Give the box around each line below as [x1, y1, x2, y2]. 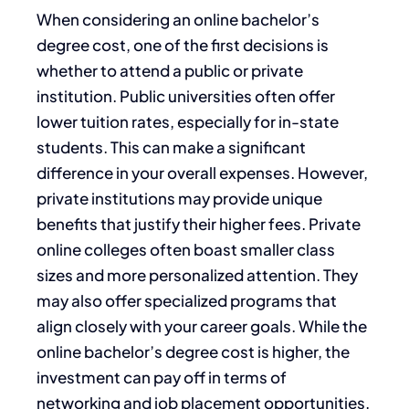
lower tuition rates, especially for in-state [37, 110, 339, 131]
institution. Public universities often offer [37, 85, 335, 106]
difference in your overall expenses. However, [37, 162, 368, 183]
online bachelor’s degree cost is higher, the [37, 341, 350, 362]
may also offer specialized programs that [37, 289, 337, 310]
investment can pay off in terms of [37, 366, 287, 387]
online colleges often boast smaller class [37, 238, 335, 259]
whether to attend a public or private [37, 59, 303, 80]
